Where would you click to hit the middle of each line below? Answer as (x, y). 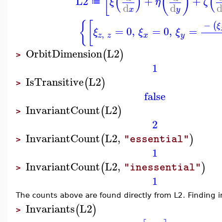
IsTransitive (55, 82)
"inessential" (163, 167)
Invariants (50, 208)
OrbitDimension (64, 53)
